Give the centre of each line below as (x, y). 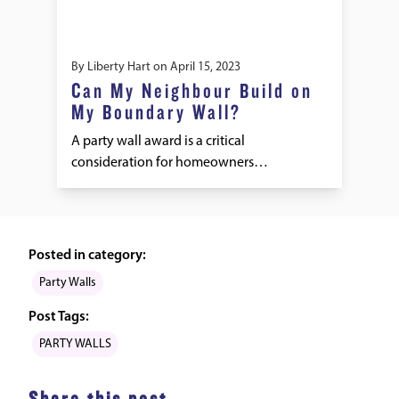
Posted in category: (87, 256)
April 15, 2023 (205, 67)
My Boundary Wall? (156, 113)
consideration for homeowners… (170, 163)
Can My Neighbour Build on (192, 92)
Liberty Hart (119, 67)
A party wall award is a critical (158, 142)
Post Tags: (59, 317)
